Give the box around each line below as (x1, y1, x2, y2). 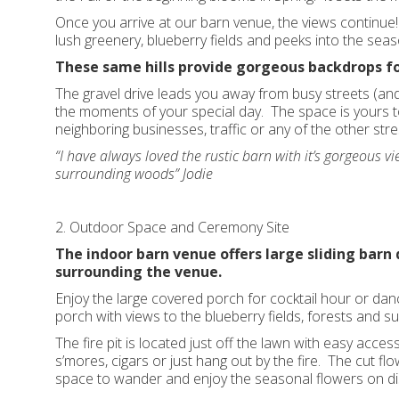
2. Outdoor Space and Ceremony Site (55, 217, 289, 238)
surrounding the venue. (55, 262, 222, 282)
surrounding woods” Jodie (55, 164, 213, 184)
